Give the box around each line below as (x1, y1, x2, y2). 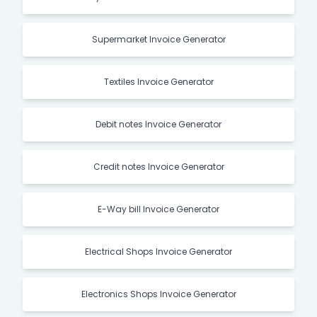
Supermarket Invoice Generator (91, 33, 226, 45)
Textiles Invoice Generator (103, 75, 214, 88)
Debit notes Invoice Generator (96, 117, 221, 130)
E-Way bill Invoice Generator (98, 202, 219, 215)
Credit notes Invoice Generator (93, 160, 224, 173)
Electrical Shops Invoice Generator (85, 245, 232, 258)
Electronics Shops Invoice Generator (81, 287, 236, 300)
